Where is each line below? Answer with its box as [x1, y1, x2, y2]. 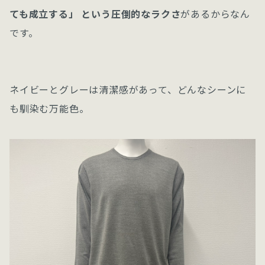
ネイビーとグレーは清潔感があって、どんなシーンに [9, 82, 247, 96]
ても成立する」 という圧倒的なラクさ [9, 7, 181, 21]
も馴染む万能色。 [9, 101, 89, 115]
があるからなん [180, 7, 251, 21]
